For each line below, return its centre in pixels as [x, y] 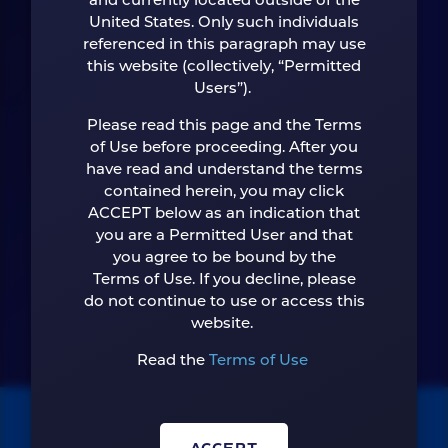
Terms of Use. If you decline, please [224, 280]
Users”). [222, 89]
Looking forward [223, 36]
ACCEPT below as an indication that [224, 214]
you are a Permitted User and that [224, 236]
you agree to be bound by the [224, 258]
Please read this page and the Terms [224, 126]
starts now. [223, 78]
